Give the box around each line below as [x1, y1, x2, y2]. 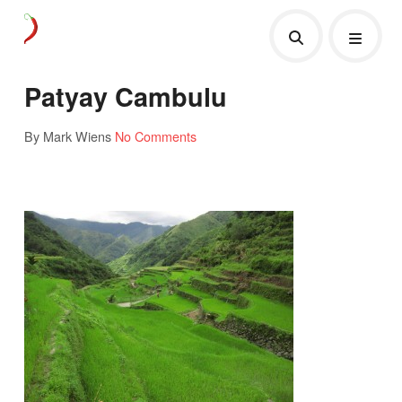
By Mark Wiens [23, 126, 111, 145]
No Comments [114, 126, 197, 145]
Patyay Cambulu [23, 77, 227, 115]
